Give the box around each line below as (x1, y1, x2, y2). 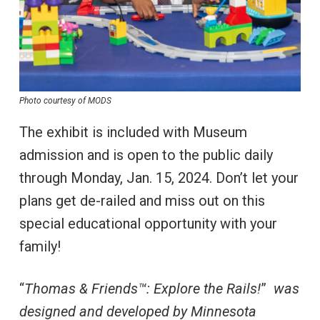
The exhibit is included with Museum (19, 123, 247, 141)
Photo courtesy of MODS (19, 95, 111, 106)
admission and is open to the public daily (19, 146, 273, 164)
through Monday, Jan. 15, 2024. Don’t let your (19, 169, 299, 186)
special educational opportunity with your (19, 214, 277, 232)
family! (19, 237, 61, 255)
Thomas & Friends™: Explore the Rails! (24, 279, 261, 297)
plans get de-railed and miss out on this (19, 191, 265, 209)
